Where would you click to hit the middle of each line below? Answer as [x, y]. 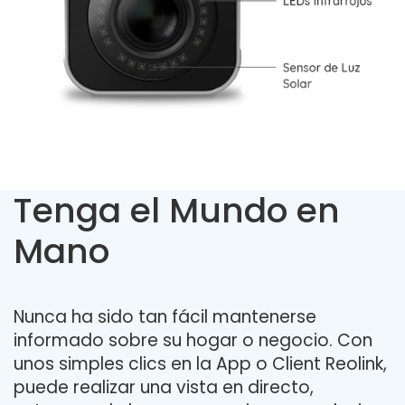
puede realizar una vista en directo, [164, 388]
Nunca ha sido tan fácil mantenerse [165, 317]
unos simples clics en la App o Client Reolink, [200, 364]
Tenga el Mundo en [177, 211]
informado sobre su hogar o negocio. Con [193, 341]
